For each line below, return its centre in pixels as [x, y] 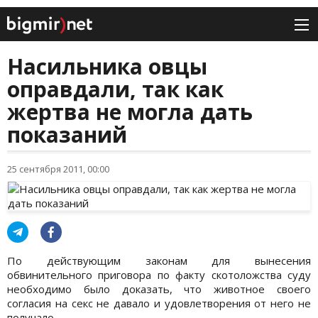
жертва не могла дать [130, 112]
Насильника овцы [107, 67]
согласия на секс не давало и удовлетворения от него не [159, 303]
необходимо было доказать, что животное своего [159, 289]
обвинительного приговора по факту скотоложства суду [159, 275]
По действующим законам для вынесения [159, 261]
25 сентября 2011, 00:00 [58, 169]
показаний [67, 135]
